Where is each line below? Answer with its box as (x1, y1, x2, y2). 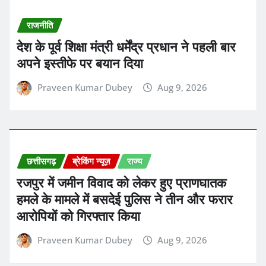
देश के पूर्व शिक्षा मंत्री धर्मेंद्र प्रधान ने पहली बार (17, 38, 236, 55)
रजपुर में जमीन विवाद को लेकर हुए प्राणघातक (17, 174, 226, 191)
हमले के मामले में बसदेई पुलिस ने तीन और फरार (17, 191, 233, 208)
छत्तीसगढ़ (27, 154, 56, 167)
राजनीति (27, 18, 53, 31)
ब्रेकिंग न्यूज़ (72, 154, 110, 167)
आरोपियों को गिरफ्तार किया (17, 207, 140, 224)
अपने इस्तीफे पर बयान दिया (17, 55, 143, 72)
